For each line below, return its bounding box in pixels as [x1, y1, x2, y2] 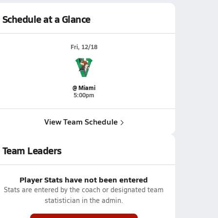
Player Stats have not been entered [19, 174, 148, 185]
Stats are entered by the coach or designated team [4, 185, 163, 194]
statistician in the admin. [44, 196, 123, 205]
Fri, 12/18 [70, 43, 97, 51]
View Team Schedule [44, 116, 118, 127]
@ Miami [72, 84, 95, 92]
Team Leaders [2, 144, 62, 157]
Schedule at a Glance [2, 12, 91, 26]
